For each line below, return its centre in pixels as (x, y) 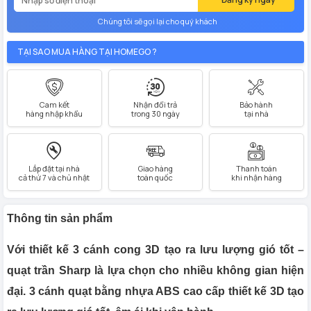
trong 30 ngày (155, 114)
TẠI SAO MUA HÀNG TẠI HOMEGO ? (87, 52)
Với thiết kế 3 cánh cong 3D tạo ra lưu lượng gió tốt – (155, 249)
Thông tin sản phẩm (60, 218)
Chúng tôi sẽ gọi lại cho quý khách (157, 22)
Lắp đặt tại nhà (54, 169)
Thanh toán (256, 169)
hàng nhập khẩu (54, 114)
